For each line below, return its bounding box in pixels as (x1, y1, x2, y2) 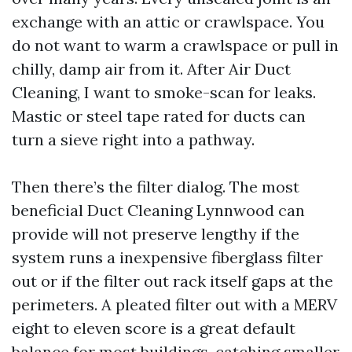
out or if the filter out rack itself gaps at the (12, 271, 333, 291)
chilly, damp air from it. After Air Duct (12, 59, 291, 79)
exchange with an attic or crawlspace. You (12, 12, 324, 31)
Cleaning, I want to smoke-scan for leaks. (12, 82, 316, 102)
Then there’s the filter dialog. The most (12, 177, 299, 196)
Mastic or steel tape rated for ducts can (12, 106, 306, 126)
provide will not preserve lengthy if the (12, 224, 299, 244)
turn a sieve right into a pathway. (12, 130, 255, 149)
